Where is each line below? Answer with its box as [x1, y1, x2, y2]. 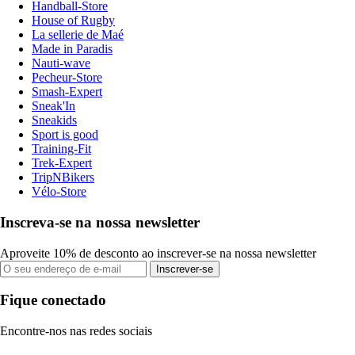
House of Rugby [32, 13, 115, 28]
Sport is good [32, 128, 98, 142]
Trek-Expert [32, 156, 92, 170]
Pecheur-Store [32, 71, 102, 85]
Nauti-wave [32, 56, 90, 71]
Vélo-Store [32, 185, 86, 199]
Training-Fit [32, 142, 91, 156]
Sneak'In [32, 99, 75, 113]
